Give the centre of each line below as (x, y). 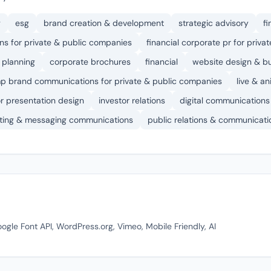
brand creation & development (104, 23)
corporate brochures (90, 62)
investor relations (132, 100)
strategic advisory (214, 23)
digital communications (225, 100)
